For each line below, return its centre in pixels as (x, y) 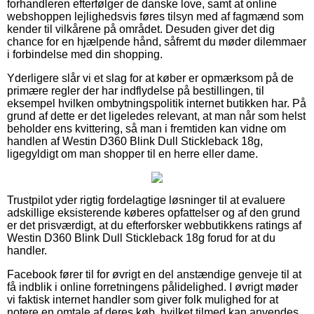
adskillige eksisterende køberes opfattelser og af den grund (153, 212)
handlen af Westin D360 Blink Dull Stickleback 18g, (135, 141)
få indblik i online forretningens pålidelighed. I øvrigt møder (152, 287)
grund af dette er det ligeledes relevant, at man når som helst (156, 116)
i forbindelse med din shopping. (85, 54)
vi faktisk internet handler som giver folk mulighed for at (143, 299)
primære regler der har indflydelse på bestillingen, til (136, 90)
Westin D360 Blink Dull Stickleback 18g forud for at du (141, 238)
